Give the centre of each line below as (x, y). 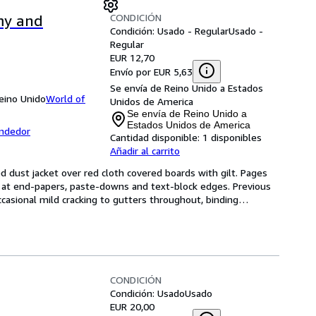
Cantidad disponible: (155, 137)
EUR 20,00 (132, 306)
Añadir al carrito (145, 151)
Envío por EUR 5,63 (151, 71)
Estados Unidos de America (189, 125)
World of (66, 98)
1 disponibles (232, 137)
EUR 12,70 (132, 57)
